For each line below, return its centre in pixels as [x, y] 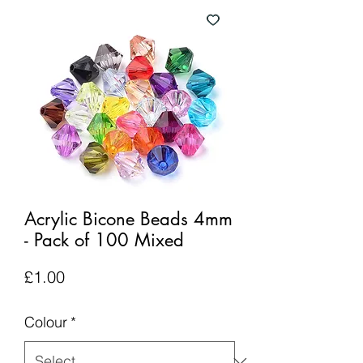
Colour [46, 322]
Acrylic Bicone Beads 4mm [128, 219]
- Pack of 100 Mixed [104, 240]
